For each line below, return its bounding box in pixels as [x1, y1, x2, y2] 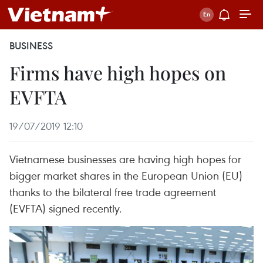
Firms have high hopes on [9, 60, 226, 85]
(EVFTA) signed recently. [9, 201, 122, 215]
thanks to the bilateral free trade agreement [9, 184, 216, 199]
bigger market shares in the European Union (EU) [9, 168, 242, 183]
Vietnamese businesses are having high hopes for [9, 151, 241, 166]
